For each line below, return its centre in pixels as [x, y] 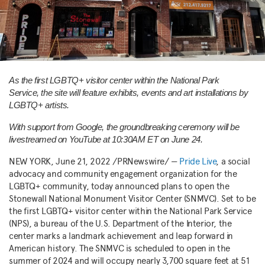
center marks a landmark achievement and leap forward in [121, 236]
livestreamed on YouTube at [61, 140]
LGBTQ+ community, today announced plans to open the [119, 186]
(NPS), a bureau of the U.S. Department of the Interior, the [120, 224]
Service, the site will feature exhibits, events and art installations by [129, 93]
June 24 [186, 140]
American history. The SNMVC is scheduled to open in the [120, 248]
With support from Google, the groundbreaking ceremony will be [124, 127]
